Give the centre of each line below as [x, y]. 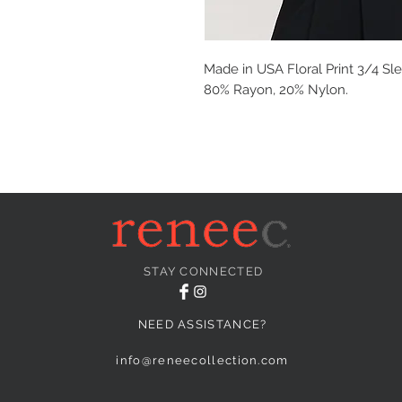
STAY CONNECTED [203, 272]
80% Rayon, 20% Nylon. [276, 90]
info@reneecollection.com [202, 361]
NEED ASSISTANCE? [202, 325]
